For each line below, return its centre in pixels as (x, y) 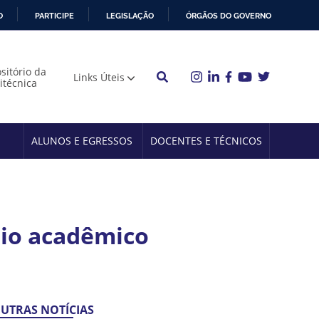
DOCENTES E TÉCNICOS (206, 140)
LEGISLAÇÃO (130, 16)
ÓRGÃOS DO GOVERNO (229, 16)
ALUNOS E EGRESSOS (82, 140)
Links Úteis (99, 77)
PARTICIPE (54, 16)
